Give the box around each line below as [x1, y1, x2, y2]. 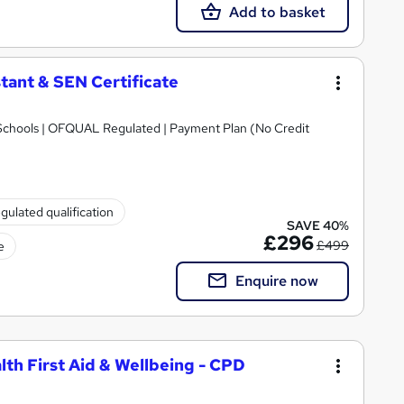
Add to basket [228, 2, 326, 22]
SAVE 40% [287, 216, 349, 234]
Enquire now [235, 271, 318, 290]
